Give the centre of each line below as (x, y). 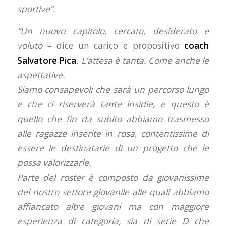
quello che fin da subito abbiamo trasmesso (113, 119)
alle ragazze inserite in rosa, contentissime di (113, 134)
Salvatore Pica (47, 61)
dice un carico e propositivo (120, 46)
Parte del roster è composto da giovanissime (113, 178)
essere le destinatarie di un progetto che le (113, 148)
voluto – (37, 46)
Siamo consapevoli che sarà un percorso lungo (113, 90)
